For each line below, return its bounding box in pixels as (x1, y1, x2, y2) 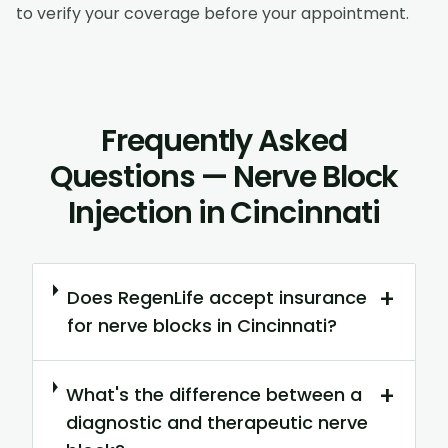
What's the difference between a (65, 382, 362, 408)
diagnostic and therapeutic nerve (65, 410, 368, 436)
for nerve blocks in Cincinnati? (66, 313, 337, 339)
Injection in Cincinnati (68, 192, 380, 235)
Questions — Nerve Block (49, 156, 399, 199)
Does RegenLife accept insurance (66, 285, 367, 311)
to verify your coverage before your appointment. (16, 2, 409, 26)
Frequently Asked (100, 120, 348, 163)
